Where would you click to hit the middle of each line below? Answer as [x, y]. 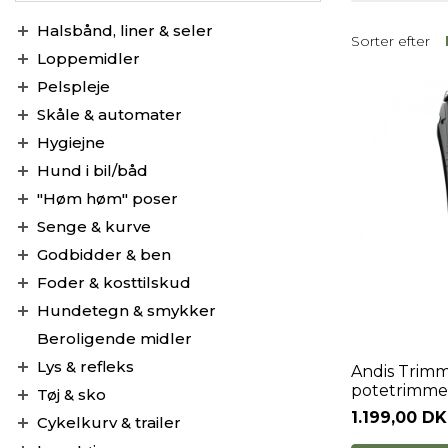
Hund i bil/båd [92, 170]
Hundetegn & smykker [126, 310]
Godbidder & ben [104, 254]
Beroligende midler [114, 338]
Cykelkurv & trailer [109, 422]
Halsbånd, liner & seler [125, 30]
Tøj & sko [71, 394]
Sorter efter [390, 40]
